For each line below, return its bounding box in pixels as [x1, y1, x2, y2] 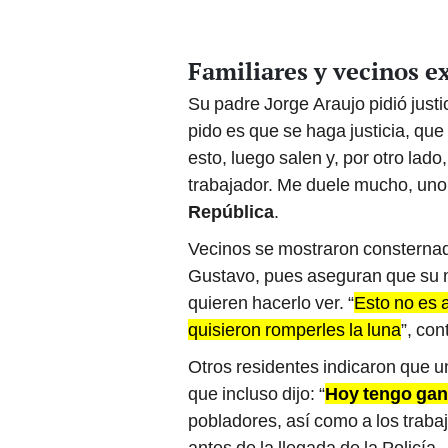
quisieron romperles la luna [188, 319, 401, 341]
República [188, 201, 274, 223]
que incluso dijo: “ [188, 383, 325, 405]
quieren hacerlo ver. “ [188, 292, 354, 314]
